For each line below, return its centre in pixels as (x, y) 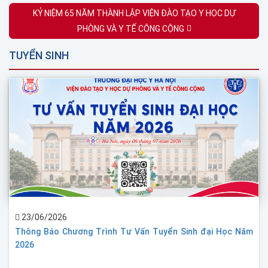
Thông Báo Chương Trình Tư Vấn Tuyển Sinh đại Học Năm (134, 231)
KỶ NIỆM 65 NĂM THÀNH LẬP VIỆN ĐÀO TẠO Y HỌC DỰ (134, 13)
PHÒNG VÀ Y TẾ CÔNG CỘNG (130, 28)
